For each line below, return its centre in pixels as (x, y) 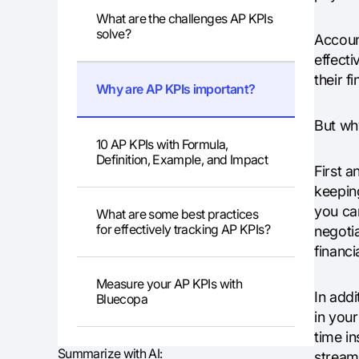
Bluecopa (122, 299)
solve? (114, 34)
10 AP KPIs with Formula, (162, 145)
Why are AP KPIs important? (176, 89)
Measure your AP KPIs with (169, 284)
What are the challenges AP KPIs (185, 19)
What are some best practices (177, 214)
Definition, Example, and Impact (182, 160)
